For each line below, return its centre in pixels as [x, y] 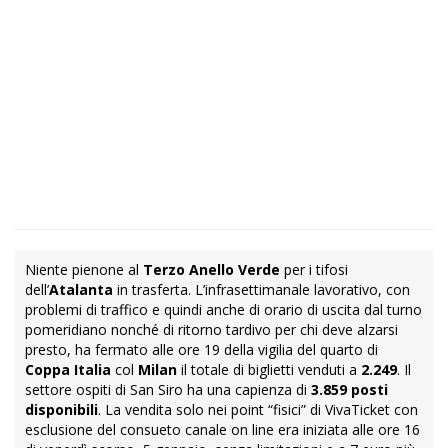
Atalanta [81, 290]
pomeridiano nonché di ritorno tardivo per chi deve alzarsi [211, 330]
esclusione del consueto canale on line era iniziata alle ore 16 [222, 430]
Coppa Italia [68, 370]
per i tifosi [314, 270]
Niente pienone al [84, 270]
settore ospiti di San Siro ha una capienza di [168, 390]
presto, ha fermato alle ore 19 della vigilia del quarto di [201, 350]
